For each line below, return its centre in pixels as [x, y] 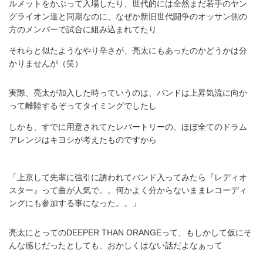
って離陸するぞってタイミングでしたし [83, 106]
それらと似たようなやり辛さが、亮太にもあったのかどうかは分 [128, 51]
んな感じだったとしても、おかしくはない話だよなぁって [116, 246]
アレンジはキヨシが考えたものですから [83, 140]
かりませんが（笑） [46, 64]
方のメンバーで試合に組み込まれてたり [83, 30]
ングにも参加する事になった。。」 [75, 203]
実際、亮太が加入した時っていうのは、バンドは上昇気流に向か [128, 93]
